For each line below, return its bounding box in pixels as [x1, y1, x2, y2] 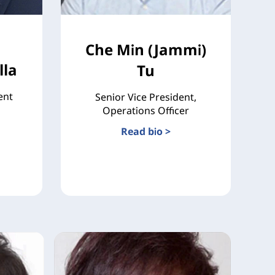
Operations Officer [102, 103, 189, 117]
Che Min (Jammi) [85, 39, 206, 60]
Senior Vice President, [95, 90, 196, 104]
